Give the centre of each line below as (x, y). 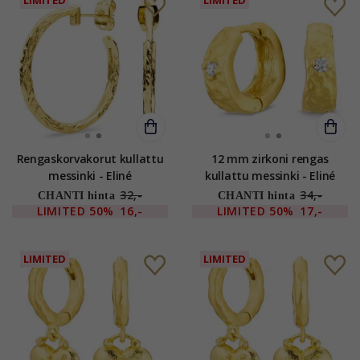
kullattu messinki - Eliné (270, 175)
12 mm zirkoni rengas (270, 158)
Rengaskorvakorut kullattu (68, 158)
